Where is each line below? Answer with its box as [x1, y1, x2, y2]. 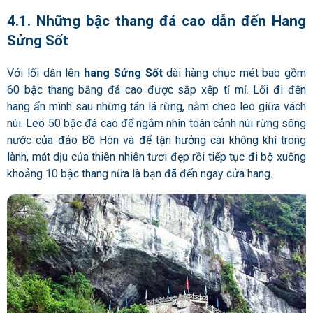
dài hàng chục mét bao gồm [162, 66, 306, 80]
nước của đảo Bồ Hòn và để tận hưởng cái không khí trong [7, 133, 306, 147]
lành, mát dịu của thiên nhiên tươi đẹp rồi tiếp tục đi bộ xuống [7, 150, 306, 163]
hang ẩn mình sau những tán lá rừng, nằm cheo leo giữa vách [7, 99, 306, 113]
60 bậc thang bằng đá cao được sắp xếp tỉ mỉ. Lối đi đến [7, 82, 306, 96]
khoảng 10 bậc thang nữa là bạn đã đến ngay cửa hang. [7, 166, 275, 180]
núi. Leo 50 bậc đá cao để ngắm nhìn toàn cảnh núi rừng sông [7, 116, 306, 130]
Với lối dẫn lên [7, 66, 84, 80]
